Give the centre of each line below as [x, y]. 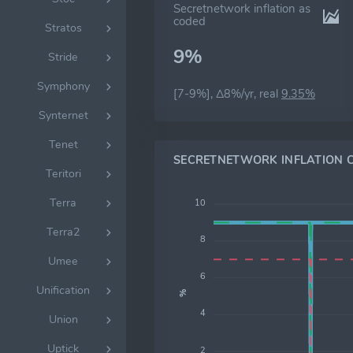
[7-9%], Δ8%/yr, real [227, 94]
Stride [63, 57]
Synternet [63, 115]
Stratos [63, 28]
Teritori [63, 173]
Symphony [63, 86]
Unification [63, 290]
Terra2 [63, 232]
